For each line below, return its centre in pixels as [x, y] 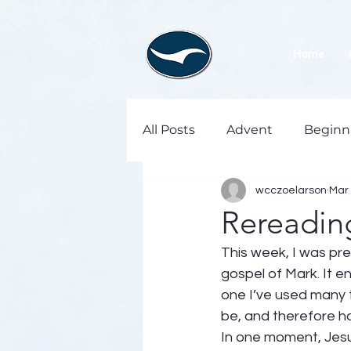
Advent [250, 130]
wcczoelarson [291, 190]
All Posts [169, 130]
